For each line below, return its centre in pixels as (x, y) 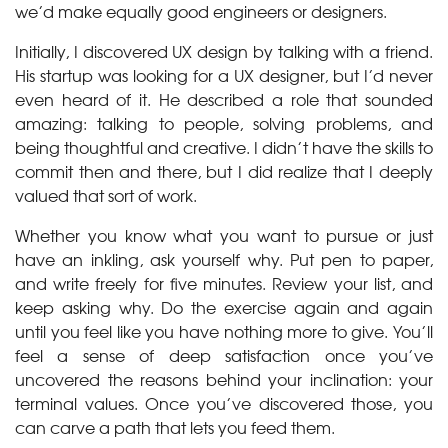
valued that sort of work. (106, 195)
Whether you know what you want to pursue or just (224, 235)
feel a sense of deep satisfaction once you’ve (224, 355)
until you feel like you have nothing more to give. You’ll (224, 331)
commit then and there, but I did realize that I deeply (224, 171)
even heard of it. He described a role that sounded (224, 99)
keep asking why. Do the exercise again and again (224, 307)
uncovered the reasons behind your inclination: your (224, 379)
